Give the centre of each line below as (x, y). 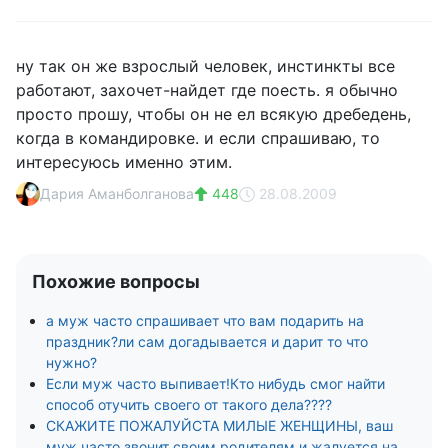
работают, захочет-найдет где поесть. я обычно (207, 90)
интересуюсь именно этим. (124, 162)
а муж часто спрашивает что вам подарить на (205, 320)
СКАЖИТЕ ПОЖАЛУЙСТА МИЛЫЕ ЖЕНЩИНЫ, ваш (219, 425)
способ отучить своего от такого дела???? (189, 404)
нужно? (71, 362)
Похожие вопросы (116, 281)
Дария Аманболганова (117, 193)
